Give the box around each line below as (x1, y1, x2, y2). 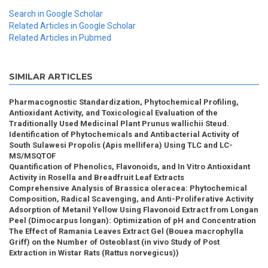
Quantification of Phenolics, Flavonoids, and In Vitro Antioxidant (9, 162, 250, 172)
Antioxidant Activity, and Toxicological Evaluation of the (9, 108, 218, 118)
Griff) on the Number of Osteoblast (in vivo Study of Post (9, 237, 220, 247)
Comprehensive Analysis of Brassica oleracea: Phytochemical (9, 184, 247, 193)
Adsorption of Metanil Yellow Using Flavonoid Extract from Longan (9, 205, 258, 215)
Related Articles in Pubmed (9, 33, 111, 43)
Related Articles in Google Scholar (9, 21, 136, 31)
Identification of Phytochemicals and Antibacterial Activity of (9, 130, 239, 139)
